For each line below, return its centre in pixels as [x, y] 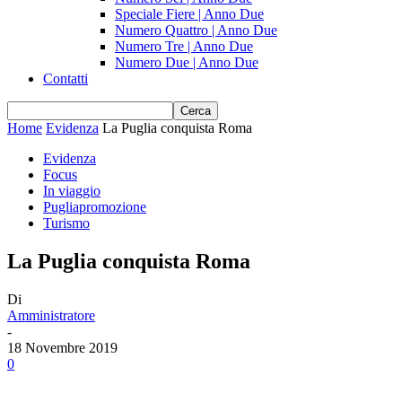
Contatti [66, 79]
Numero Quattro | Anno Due [196, 30]
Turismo [66, 223]
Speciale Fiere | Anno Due [189, 14]
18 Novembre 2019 [62, 347]
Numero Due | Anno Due [187, 62]
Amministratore [51, 315]
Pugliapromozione [95, 207]
